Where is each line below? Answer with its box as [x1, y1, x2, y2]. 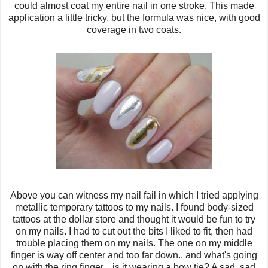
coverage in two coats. [87, 24, 181, 35]
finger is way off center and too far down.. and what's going [11, 249, 257, 260]
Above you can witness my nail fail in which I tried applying [10, 190, 258, 200]
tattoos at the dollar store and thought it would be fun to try [13, 214, 255, 224]
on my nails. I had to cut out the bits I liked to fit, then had [16, 226, 252, 236]
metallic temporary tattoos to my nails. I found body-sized [14, 202, 254, 212]
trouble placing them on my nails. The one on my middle [16, 237, 252, 248]
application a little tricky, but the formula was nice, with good [8, 12, 260, 23]
